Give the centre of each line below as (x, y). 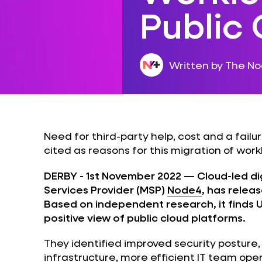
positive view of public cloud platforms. (144, 217)
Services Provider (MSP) (105, 189)
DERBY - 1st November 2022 (112, 175)
